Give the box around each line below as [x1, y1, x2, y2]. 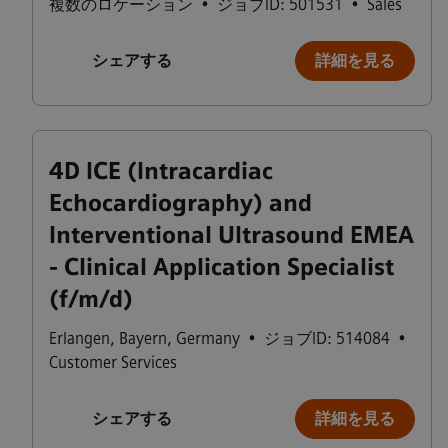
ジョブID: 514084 [264, 329, 390, 348]
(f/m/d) [49, 285, 133, 313]
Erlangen [49, 329, 110, 348]
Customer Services [49, 353, 177, 372]
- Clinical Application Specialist [49, 253, 394, 281]
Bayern [119, 329, 167, 348]
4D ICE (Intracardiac [49, 157, 273, 185]
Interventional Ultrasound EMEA [49, 221, 414, 249]
